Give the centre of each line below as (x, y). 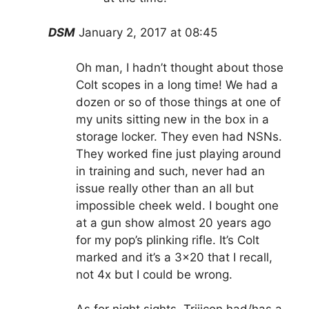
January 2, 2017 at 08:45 (148, 33)
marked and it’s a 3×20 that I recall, (174, 257)
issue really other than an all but (165, 188)
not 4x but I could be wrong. (154, 274)
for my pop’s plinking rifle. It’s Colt (168, 240)
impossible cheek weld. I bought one (177, 205)
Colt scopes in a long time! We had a (177, 84)
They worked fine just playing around (179, 153)
